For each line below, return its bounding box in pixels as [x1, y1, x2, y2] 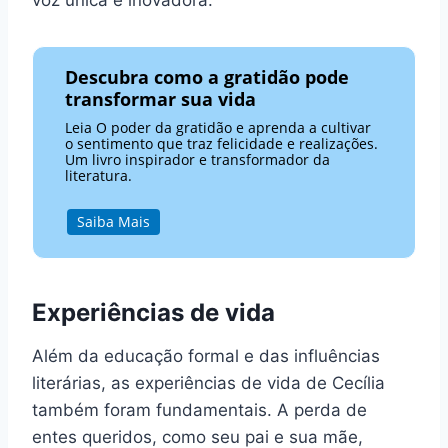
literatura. [65, 165, 133, 185]
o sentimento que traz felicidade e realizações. [65, 133, 379, 153]
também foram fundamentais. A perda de [32, 400, 367, 421]
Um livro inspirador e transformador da [65, 149, 331, 169]
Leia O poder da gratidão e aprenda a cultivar [65, 117, 372, 137]
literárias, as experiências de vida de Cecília [32, 373, 385, 394]
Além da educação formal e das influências [32, 346, 380, 367]
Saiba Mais [76, 211, 150, 231]
